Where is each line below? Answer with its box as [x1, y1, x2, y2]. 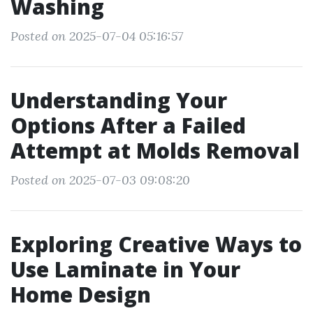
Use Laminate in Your [10, 255, 240, 284]
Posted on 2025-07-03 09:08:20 [10, 172, 190, 188]
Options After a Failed [10, 111, 246, 140]
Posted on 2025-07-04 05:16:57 [10, 28, 183, 44]
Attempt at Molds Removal [10, 136, 300, 165]
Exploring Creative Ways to [10, 230, 302, 259]
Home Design [10, 280, 151, 309]
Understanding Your [10, 86, 227, 115]
